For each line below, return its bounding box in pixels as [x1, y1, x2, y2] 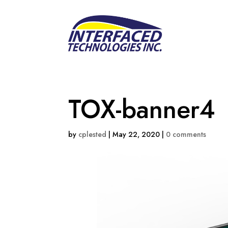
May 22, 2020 [112, 129, 160, 139]
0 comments [166, 129, 207, 139]
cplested [78, 129, 107, 139]
